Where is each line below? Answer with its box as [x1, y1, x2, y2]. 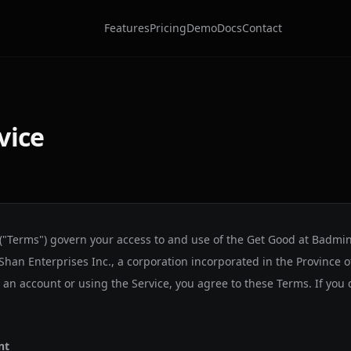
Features [103, 20, 150, 35]
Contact [241, 20, 282, 35]
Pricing [149, 20, 186, 35]
